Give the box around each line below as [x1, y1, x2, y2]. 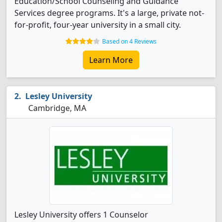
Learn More [89, 55, 133, 65]
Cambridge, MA [26, 103, 86, 113]
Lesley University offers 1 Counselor [14, 209, 148, 220]
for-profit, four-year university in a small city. [14, 19, 181, 30]
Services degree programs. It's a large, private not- [14, 7, 204, 18]
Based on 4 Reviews [102, 37, 157, 46]
